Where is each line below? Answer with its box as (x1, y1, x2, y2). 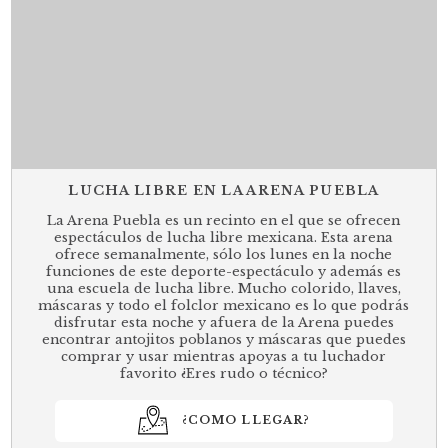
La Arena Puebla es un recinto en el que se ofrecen (47, 212, 401, 228)
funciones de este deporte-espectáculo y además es (46, 263, 402, 279)
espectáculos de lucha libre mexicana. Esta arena (54, 229, 394, 245)
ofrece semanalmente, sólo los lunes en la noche (55, 246, 393, 262)
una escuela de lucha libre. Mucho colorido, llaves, (46, 280, 401, 296)
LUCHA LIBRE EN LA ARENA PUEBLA (68, 182, 380, 198)
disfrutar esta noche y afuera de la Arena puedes (53, 314, 394, 330)
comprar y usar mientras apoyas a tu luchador (61, 348, 387, 364)
